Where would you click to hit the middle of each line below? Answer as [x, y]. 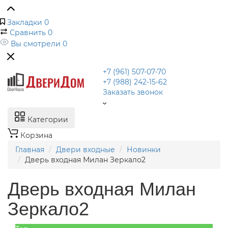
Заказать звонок [133, 92]
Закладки [25, 22]
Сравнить [28, 33]
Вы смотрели [36, 44]
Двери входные [85, 150]
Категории [48, 120]
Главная [30, 150]
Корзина [36, 135]
